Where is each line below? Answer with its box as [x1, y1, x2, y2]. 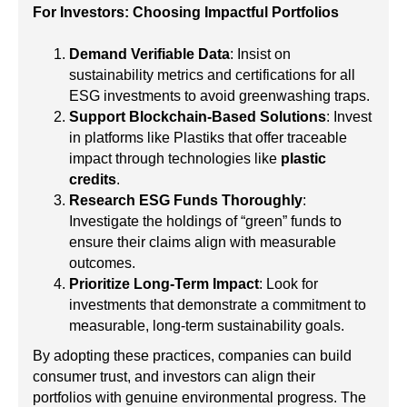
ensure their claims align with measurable [69, 234, 336, 251]
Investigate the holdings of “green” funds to [69, 213, 342, 230]
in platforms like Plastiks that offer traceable [69, 130, 347, 146]
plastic [281, 151, 326, 167]
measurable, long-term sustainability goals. [69, 318, 344, 334]
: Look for [259, 276, 318, 293]
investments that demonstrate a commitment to [69, 297, 366, 313]
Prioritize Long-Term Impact [69, 276, 259, 293]
